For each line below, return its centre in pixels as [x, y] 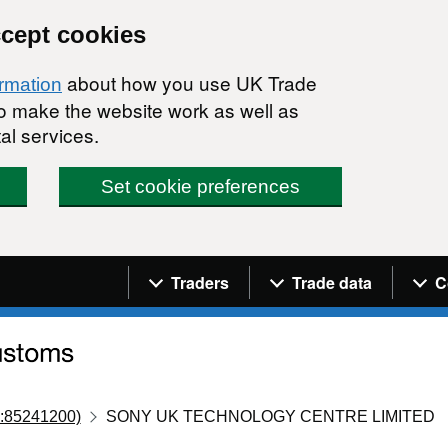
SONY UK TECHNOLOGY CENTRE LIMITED [271, 416]
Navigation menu [215, 270]
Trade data [332, 282]
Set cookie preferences [201, 186]
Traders [200, 282]
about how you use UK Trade [189, 82]
